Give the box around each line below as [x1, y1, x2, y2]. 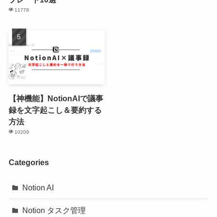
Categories [8, 157, 49, 167]
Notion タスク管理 [22, 206, 86, 215]
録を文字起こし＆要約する [8, 105, 102, 114]
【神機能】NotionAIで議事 [8, 93, 103, 103]
